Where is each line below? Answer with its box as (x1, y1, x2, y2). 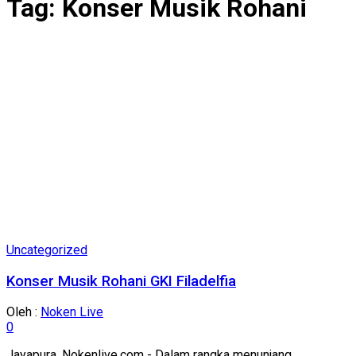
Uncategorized (6, 242, 87, 257)
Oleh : (6, 304, 41, 320)
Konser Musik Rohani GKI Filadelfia (6, 272, 236, 290)
